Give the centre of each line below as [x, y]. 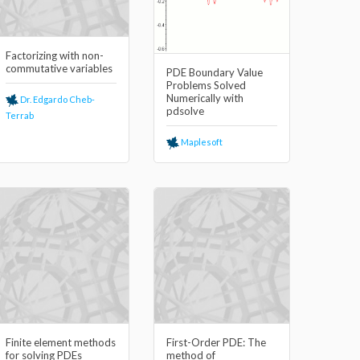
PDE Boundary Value [215, 73]
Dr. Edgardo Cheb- [57, 99]
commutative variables [59, 68]
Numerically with [205, 98]
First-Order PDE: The [216, 342]
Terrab [20, 115]
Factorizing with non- [55, 55]
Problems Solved [206, 86]
